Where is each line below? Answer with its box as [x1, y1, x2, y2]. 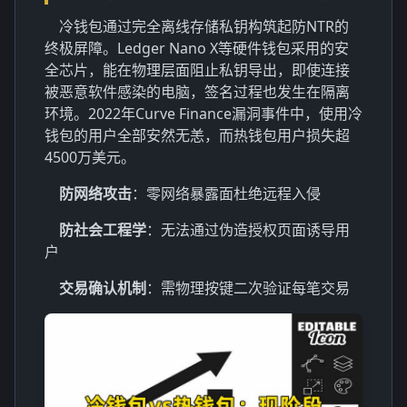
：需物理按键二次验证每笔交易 [146, 278, 350, 298]
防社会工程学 [59, 220, 146, 240]
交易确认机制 [59, 278, 146, 298]
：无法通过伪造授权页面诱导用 [146, 220, 350, 240]
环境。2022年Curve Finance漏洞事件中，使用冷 [45, 104, 362, 124]
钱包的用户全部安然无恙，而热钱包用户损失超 [45, 125, 350, 145]
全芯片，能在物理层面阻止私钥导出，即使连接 [45, 60, 350, 80]
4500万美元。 [45, 147, 135, 167]
